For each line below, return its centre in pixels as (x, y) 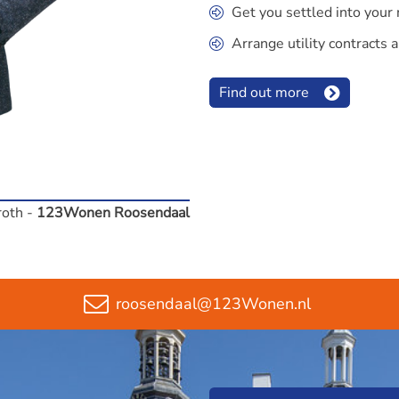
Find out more (264, 93)
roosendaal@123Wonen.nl (213, 304)
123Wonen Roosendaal (114, 212)
